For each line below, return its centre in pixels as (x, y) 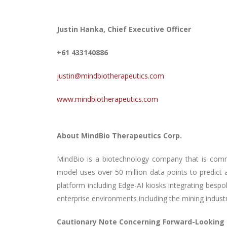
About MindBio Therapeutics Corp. (119, 136)
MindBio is (76, 159)
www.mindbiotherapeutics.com (107, 99)
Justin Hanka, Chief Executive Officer (124, 29)
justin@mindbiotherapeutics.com (110, 76)
